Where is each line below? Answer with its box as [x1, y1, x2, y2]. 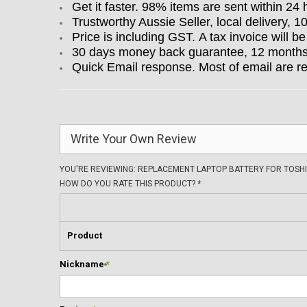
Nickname [60, 259, 104, 269]
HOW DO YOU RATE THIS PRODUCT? [60, 179, 197, 188]
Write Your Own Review [71, 132, 197, 146]
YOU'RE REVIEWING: [60, 164, 138, 174]
